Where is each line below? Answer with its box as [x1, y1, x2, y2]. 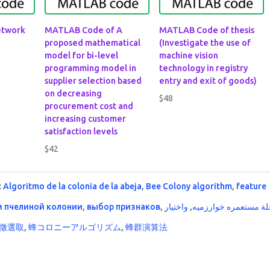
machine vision [159, 50, 219, 60]
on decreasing [45, 88, 102, 98]
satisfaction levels [45, 126, 118, 136]
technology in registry [159, 63, 248, 73]
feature [236, 181, 267, 191]
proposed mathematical [45, 37, 141, 48]
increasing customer [45, 113, 127, 124]
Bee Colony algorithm [146, 181, 233, 191]
